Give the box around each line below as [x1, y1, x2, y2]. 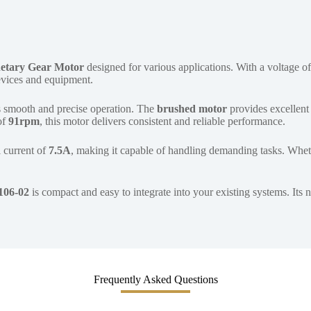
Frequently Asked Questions [93, 274, 218, 286]
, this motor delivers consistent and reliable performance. [40, 115, 285, 128]
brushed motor [157, 103, 227, 115]
